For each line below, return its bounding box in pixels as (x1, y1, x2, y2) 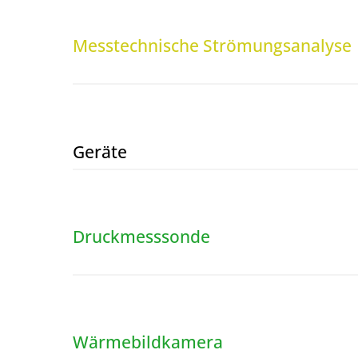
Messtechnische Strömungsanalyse (72, 34, 352, 58)
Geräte (72, 139, 127, 163)
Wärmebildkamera (72, 330, 223, 354)
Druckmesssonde (72, 224, 210, 248)
